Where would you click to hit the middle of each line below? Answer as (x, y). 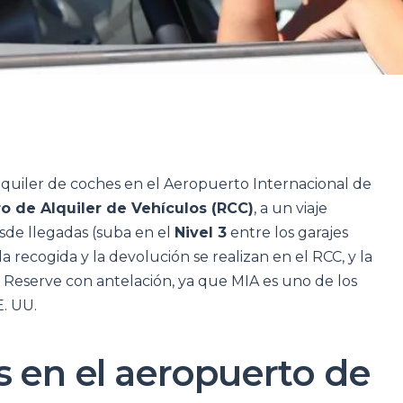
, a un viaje (291, 208)
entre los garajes (287, 233)
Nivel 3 (201, 233)
